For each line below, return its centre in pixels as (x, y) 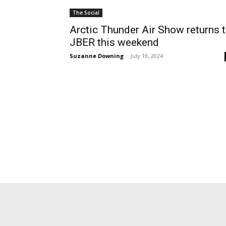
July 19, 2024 (147, 56)
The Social (86, 13)
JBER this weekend (114, 42)
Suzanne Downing (97, 56)
